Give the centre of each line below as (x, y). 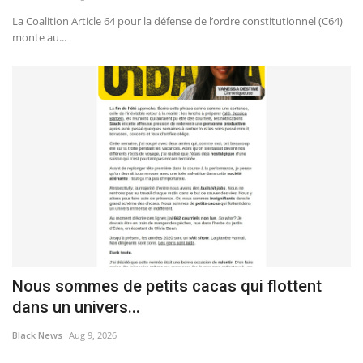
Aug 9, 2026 (93, 335)
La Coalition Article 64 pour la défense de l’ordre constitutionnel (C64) (177, 21)
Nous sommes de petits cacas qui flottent (167, 286)
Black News (37, 335)
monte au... (39, 38)
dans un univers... (76, 307)
